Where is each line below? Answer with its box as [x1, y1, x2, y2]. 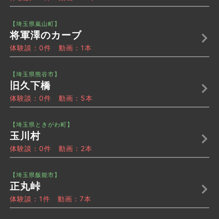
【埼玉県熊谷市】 [10, 70, 61, 78]
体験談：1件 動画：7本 [10, 195, 91, 203]
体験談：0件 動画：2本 [10, 144, 92, 153]
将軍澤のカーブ [10, 29, 82, 42]
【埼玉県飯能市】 [10, 171, 61, 179]
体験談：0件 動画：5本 [10, 94, 93, 103]
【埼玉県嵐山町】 [10, 20, 61, 28]
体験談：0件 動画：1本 [10, 44, 92, 52]
